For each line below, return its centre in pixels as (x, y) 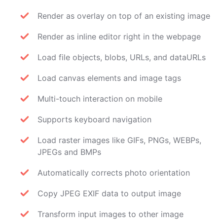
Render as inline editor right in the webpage (119, 37)
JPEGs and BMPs (69, 152)
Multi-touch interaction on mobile (100, 99)
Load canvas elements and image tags (109, 78)
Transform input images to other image (110, 214)
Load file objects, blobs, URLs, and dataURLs (122, 57)
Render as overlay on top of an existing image (124, 16)
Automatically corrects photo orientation (114, 173)
